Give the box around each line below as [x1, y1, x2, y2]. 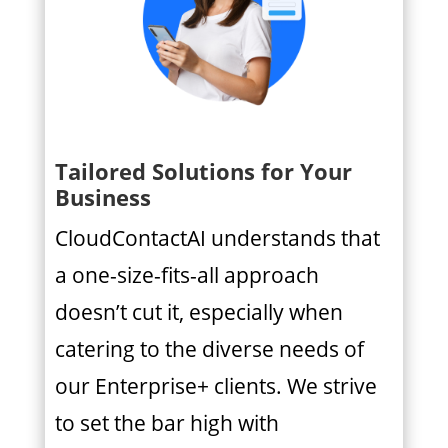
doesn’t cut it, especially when [54, 298, 343, 327]
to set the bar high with [54, 409, 279, 438]
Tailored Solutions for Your [54, 156, 352, 187]
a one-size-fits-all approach [54, 261, 319, 290]
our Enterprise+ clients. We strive [54, 372, 377, 401]
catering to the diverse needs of [54, 335, 364, 364]
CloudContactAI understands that [54, 224, 380, 253]
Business [54, 182, 151, 213]
